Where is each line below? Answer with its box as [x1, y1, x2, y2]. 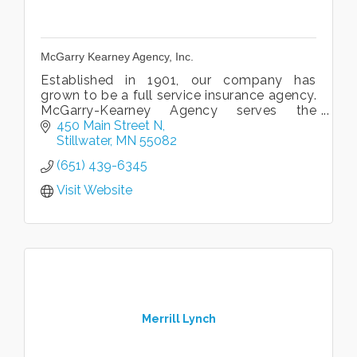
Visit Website [57, 182, 132, 198]
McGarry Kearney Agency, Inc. [41, 49, 194, 63]
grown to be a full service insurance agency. [41, 87, 316, 103]
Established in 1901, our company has [41, 72, 316, 88]
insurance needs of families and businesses [41, 117, 316, 133]
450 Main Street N [57, 118, 163, 134]
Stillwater [57, 133, 110, 149]
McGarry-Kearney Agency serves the [41, 102, 316, 118]
